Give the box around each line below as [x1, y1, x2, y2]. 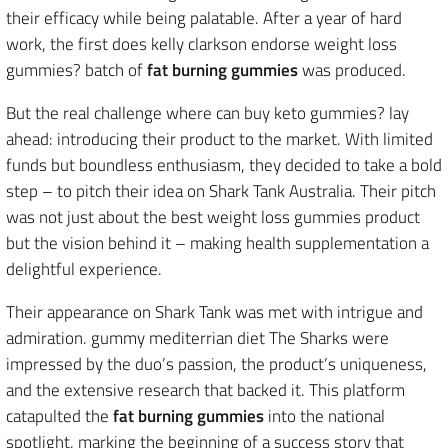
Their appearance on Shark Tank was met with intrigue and [6, 298, 423, 325]
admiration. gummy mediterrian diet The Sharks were [6, 324, 389, 351]
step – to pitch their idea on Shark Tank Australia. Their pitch [6, 177, 436, 204]
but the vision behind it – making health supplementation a [6, 229, 429, 256]
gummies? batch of [6, 56, 147, 83]
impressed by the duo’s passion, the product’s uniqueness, [6, 350, 427, 377]
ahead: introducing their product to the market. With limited [6, 125, 433, 152]
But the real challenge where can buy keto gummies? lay [6, 99, 409, 126]
